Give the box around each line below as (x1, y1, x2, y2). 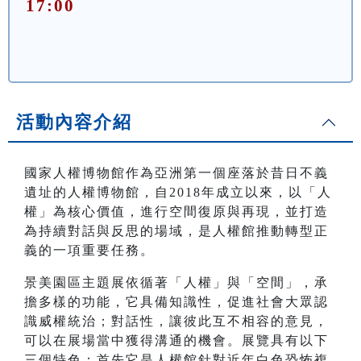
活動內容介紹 (16, 112, 132, 133)
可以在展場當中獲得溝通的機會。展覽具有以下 (24, 334, 329, 348)
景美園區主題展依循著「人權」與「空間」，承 (24, 276, 329, 290)
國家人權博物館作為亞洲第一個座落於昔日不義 (24, 166, 329, 180)
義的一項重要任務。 (24, 243, 155, 258)
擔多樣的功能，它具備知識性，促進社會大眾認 (24, 295, 329, 309)
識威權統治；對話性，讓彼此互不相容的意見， (24, 314, 329, 329)
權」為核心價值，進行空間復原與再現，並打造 (24, 205, 329, 219)
